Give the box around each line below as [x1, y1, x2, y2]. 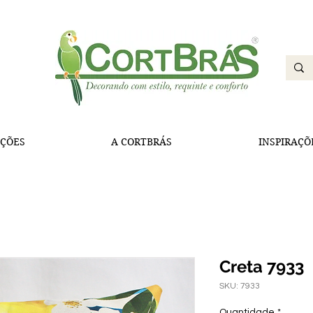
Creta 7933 [219, 256, 304, 277]
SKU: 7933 [219, 282, 260, 291]
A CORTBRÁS [111, 136, 173, 148]
